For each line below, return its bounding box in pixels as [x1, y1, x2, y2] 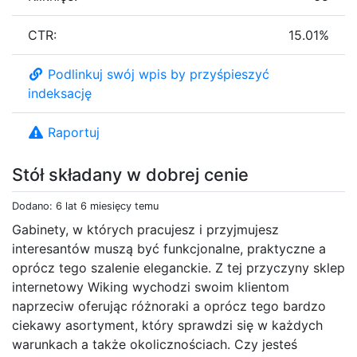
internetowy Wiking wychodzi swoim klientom [12, 278, 289, 295]
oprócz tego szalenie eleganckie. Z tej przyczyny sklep [12, 259, 345, 276]
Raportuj [48, 124, 100, 140]
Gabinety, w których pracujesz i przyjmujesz [12, 221, 279, 237]
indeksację [28, 84, 92, 101]
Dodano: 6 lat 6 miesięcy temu [12, 199, 159, 212]
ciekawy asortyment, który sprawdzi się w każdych [12, 316, 323, 333]
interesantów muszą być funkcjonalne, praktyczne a [12, 240, 326, 257]
